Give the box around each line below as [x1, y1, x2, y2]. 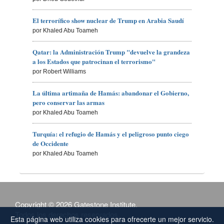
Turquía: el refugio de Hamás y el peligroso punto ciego [32, 128, 189, 138]
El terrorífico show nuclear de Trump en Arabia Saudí [32, 15, 184, 25]
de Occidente [32, 138, 69, 148]
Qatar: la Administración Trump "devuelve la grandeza [32, 46, 190, 56]
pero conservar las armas [32, 97, 105, 107]
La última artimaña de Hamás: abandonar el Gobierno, [32, 87, 189, 97]
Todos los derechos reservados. [15, 208, 120, 219]
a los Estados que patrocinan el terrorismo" [32, 56, 156, 66]
